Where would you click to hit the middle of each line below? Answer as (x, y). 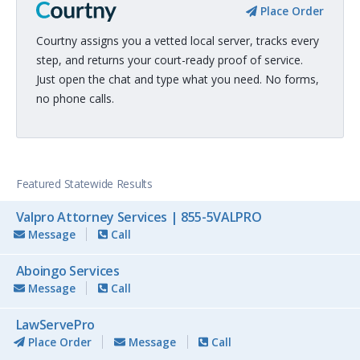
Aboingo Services (67, 270)
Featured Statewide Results (84, 184)
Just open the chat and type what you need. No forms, (178, 80)
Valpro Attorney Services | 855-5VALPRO (139, 217)
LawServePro (55, 324)
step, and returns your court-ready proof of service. (170, 60)
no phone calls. (75, 99)
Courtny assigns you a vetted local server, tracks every (178, 41)
